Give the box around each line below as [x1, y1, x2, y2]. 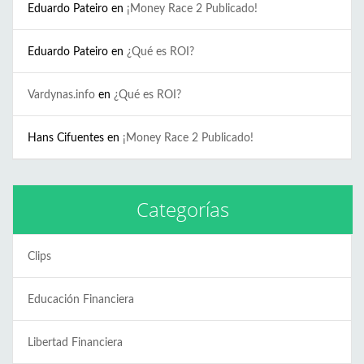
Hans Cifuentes [28, 132, 104, 144]
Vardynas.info [28, 89, 95, 101]
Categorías [136, 195, 229, 223]
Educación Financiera [28, 293, 134, 305]
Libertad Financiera [28, 336, 123, 349]
